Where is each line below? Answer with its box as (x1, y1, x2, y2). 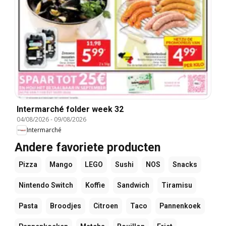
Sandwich (117, 181, 149, 189)
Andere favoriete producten (15, 140, 160, 154)
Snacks (173, 160, 197, 168)
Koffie (85, 181, 105, 189)
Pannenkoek (159, 201, 201, 210)
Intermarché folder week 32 (17, 104, 124, 114)
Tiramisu (161, 181, 192, 189)
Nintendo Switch (19, 181, 73, 189)
